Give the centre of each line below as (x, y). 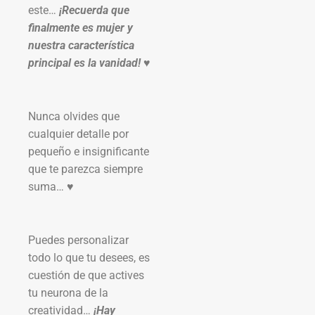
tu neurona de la (68, 292)
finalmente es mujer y (81, 27)
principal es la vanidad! (84, 63)
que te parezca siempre (85, 169)
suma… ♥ (51, 186)
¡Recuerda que (94, 10)
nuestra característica (81, 45)
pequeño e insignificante (89, 151)
